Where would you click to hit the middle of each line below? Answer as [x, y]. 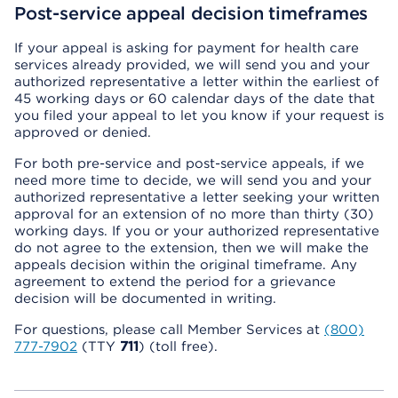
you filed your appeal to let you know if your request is [199, 115]
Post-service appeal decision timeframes [191, 13]
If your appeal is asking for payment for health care [187, 48]
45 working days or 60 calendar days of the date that [195, 99]
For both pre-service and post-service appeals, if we [189, 163]
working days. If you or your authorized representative [197, 231]
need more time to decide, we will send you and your [193, 180]
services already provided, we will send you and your [192, 65]
